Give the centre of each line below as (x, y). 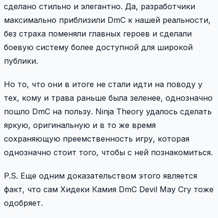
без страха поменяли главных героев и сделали (98, 33)
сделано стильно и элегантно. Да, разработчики (100, 6)
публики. (21, 61)
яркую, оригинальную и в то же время (80, 125)
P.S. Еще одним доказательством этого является (100, 175)
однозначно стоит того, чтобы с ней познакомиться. (108, 152)
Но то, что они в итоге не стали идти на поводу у (103, 84)
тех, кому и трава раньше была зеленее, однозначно (108, 98)
